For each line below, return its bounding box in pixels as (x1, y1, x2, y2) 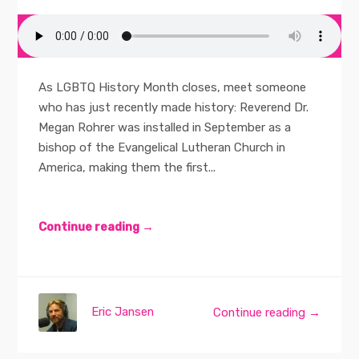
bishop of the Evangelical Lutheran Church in (38, 140, 286, 155)
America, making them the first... (38, 160, 216, 175)
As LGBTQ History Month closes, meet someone (38, 80, 307, 95)
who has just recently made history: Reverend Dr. (38, 100, 309, 115)
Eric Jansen (91, 305, 155, 320)
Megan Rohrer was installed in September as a (38, 120, 292, 135)
